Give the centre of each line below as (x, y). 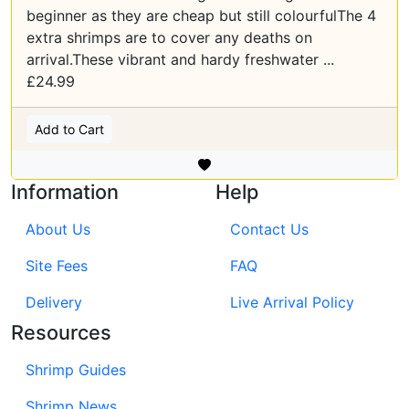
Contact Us (269, 229)
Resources (61, 332)
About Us (58, 229)
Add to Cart (69, 129)
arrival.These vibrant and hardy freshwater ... (180, 59)
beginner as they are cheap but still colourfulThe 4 (201, 15)
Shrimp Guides (76, 369)
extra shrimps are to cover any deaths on (169, 37)
